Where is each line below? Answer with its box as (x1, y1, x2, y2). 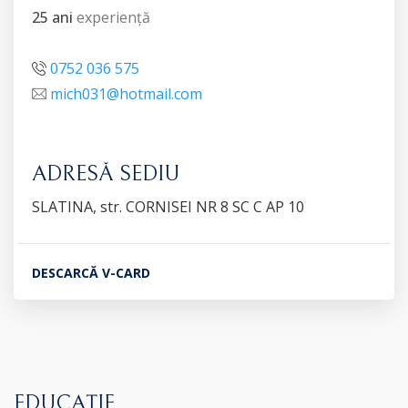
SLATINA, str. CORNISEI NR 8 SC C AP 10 (32, 196, 304, 217)
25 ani (32, 6, 73, 27)
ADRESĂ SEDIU (32, 160, 179, 187)
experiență (73, 6, 150, 27)
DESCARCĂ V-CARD (32, 263, 150, 281)
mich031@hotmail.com (50, 83, 202, 104)
